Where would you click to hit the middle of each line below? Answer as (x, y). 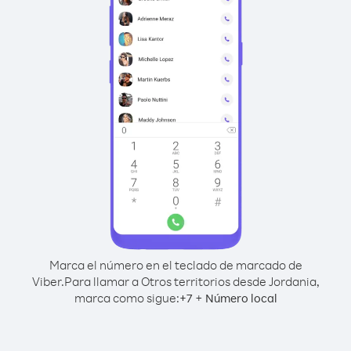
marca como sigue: (127, 298)
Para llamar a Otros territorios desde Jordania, (192, 281)
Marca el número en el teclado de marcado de (175, 265)
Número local (241, 298)
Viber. (48, 281)
